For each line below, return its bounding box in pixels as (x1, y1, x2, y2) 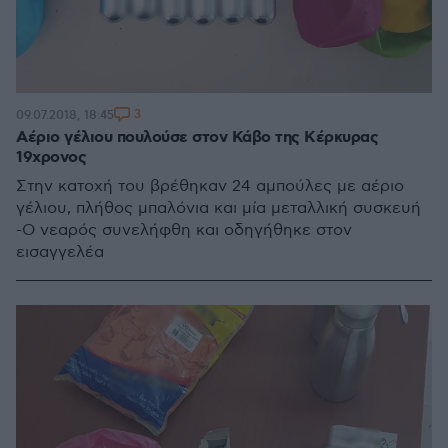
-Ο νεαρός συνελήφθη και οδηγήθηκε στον (16, 221, 352, 240)
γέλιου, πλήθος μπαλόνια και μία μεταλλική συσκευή (16, 199, 421, 218)
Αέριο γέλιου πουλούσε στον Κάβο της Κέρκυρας (16, 127, 378, 148)
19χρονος (16, 147, 86, 168)
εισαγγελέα (16, 243, 104, 262)
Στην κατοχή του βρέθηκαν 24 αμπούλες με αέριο (16, 177, 404, 196)
